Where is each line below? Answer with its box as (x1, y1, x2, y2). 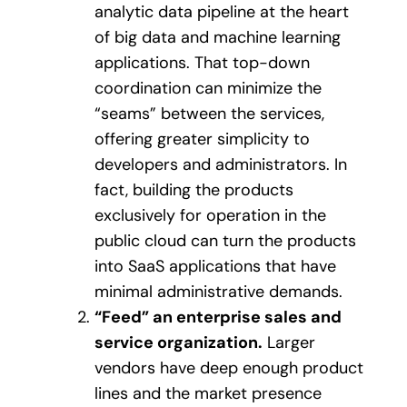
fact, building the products (94, 179, 293, 202)
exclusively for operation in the (94, 204, 326, 227)
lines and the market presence (94, 382, 322, 405)
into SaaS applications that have (94, 255, 336, 278)
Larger (263, 332, 315, 354)
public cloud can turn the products (94, 230, 356, 253)
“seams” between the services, (94, 103, 324, 125)
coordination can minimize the (94, 77, 322, 100)
